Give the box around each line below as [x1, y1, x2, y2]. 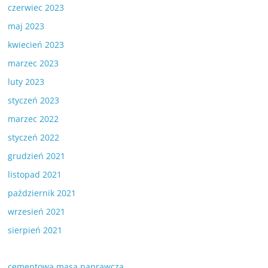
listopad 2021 [8, 169, 62, 181]
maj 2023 [8, 20, 45, 32]
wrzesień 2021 [8, 206, 66, 218]
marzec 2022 [8, 113, 59, 125]
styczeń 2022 [8, 132, 60, 144]
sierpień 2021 [8, 224, 63, 236]
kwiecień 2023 [8, 39, 65, 51]
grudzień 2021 [8, 150, 66, 162]
